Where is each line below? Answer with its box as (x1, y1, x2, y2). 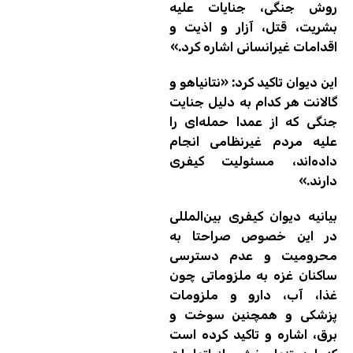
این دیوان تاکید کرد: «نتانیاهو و (169, 75, 337, 91)
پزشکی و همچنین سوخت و (169, 307, 337, 323)
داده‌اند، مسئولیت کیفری (169, 154, 337, 169)
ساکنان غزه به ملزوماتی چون (169, 268, 337, 284)
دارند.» (299, 173, 337, 189)
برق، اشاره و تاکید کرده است (169, 327, 337, 343)
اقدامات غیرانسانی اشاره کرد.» (170, 39, 337, 55)
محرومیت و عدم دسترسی (169, 248, 337, 264)
